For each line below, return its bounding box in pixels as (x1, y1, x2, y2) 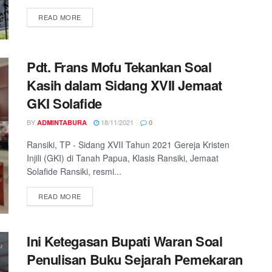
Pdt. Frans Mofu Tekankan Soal (27, 56, 212, 76)
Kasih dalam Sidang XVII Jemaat (27, 75, 222, 95)
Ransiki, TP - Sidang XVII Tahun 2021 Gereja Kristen (27, 138, 229, 151)
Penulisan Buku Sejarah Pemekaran (27, 250, 243, 270)
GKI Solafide (27, 93, 102, 113)
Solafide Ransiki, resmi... (27, 165, 121, 177)
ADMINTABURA (37, 117, 87, 127)
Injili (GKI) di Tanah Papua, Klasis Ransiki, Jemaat (27, 151, 219, 164)
